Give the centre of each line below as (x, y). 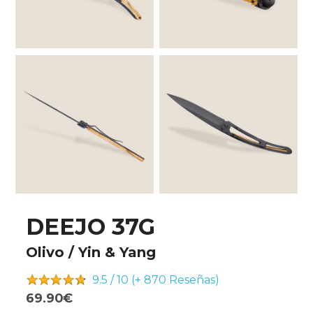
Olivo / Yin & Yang (91, 252)
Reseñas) (193, 279)
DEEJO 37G (91, 226)
